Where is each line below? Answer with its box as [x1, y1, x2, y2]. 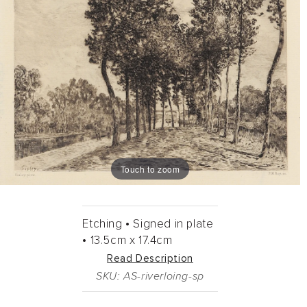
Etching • [82, 219, 130, 231]
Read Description [107, 254, 193, 265]
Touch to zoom [120, 162, 180, 175]
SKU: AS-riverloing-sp [96, 271, 204, 282]
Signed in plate [133, 219, 214, 231]
